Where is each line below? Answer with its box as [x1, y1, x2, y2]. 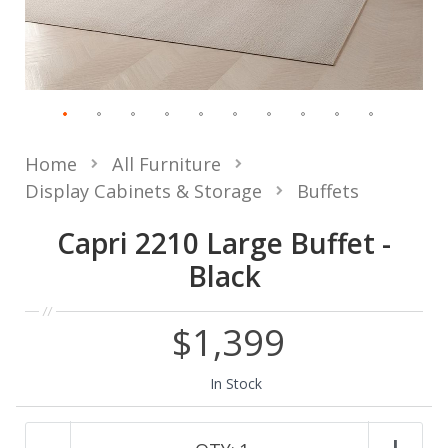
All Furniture [112, 152, 221, 177]
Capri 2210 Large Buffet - [57, 223, 391, 262]
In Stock [210, 373, 262, 393]
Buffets [297, 178, 359, 203]
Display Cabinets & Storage [25, 178, 262, 203]
